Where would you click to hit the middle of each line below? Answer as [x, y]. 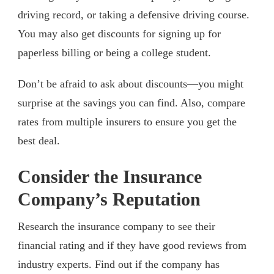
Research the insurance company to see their [117, 226]
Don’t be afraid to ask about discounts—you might [131, 83]
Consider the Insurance [110, 176]
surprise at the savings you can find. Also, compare [131, 102]
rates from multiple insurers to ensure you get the [127, 121]
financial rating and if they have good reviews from [132, 245]
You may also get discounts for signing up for [119, 33]
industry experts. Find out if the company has [119, 264]
